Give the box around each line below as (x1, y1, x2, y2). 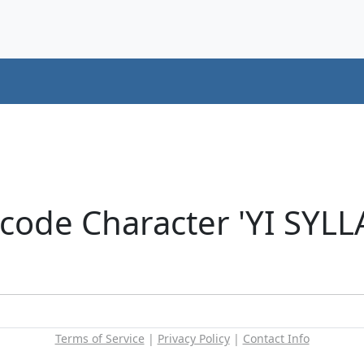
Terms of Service (54, 330, 145, 346)
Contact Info (242, 330, 310, 346)
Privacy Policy (157, 330, 230, 346)
